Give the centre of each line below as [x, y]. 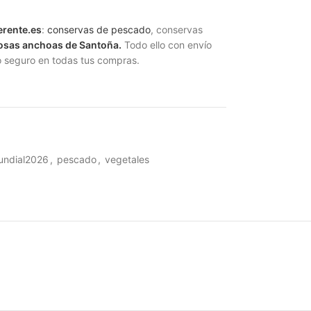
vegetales [127, 159]
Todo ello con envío [166, 45]
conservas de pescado [99, 30]
